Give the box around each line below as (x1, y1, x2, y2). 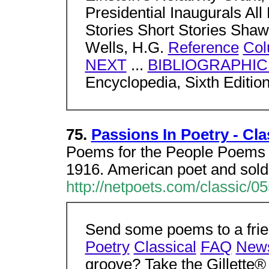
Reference (168, 39, 239, 56)
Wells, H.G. (85, 39, 168, 56)
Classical (133, 238, 196, 255)
